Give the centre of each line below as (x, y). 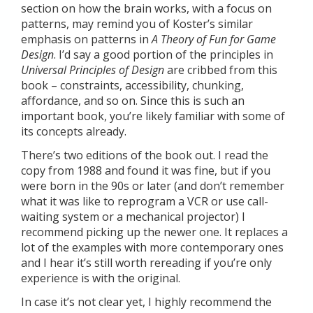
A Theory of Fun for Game (214, 39)
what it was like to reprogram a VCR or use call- (145, 201)
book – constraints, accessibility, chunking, (132, 85)
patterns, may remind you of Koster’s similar (137, 24)
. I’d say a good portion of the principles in (163, 54)
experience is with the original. (101, 278)
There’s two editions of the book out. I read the (145, 155)
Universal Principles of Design (93, 70)
